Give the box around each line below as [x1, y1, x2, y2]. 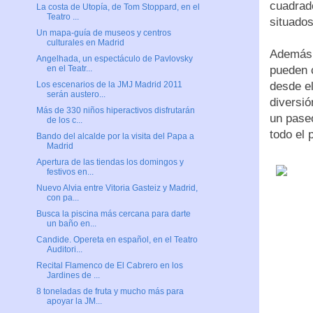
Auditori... [46, 245, 82, 255]
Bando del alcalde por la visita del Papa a [36, 131, 194, 142]
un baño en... [46, 219, 96, 229]
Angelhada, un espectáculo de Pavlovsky [36, 54, 193, 64]
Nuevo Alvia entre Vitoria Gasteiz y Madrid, [36, 183, 198, 194]
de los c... [46, 115, 82, 126]
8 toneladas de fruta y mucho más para [36, 286, 184, 297]
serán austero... [46, 89, 105, 100]
